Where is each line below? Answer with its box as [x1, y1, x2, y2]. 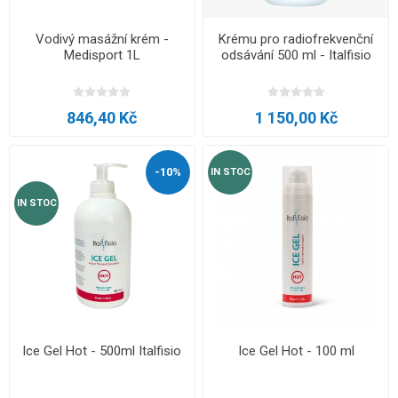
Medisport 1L [63, 46, 140, 63]
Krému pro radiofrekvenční [219, 30, 374, 47]
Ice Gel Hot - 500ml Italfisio [22, 343, 182, 360]
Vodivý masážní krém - [35, 30, 169, 47]
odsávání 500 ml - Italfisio [220, 46, 371, 63]
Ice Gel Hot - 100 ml [237, 343, 354, 360]
